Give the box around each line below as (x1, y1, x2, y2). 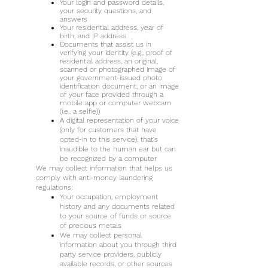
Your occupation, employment (60, 193, 158, 201)
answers (60, 15, 87, 23)
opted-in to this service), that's (60, 135, 158, 144)
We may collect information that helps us (36, 164, 172, 172)
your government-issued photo (60, 74, 162, 82)
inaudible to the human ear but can (60, 145, 176, 153)
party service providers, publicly (60, 250, 162, 258)
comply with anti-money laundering (36, 173, 153, 182)
